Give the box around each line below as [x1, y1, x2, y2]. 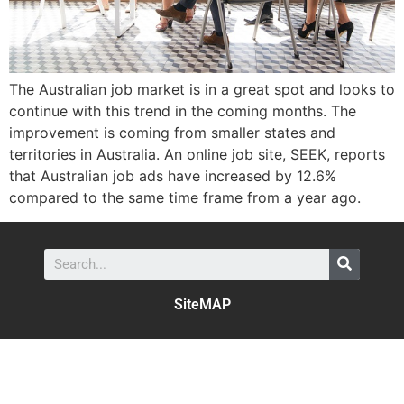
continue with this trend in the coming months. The [9, 102, 356, 121]
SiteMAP [173, 295, 231, 313]
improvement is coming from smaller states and [9, 124, 335, 142]
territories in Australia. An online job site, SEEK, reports [9, 145, 385, 164]
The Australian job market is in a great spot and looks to [9, 80, 395, 99]
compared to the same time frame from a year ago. [9, 188, 361, 207]
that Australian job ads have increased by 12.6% [9, 167, 336, 186]
